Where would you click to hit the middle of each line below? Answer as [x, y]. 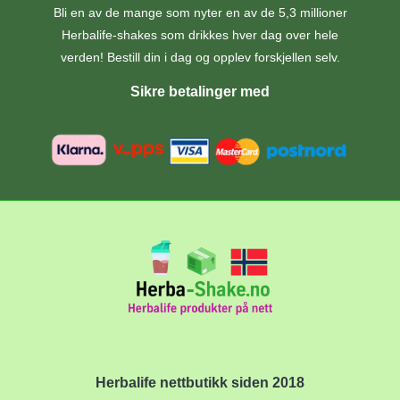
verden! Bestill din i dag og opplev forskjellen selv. [200, 58]
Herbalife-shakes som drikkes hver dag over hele [200, 36]
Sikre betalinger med [200, 92]
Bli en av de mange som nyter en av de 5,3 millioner [200, 13]
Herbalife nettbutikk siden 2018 [200, 382]
